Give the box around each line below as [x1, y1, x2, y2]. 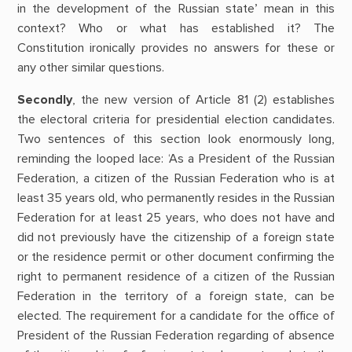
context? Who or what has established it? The [16, 20, 335, 36]
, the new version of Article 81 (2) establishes [71, 91, 335, 108]
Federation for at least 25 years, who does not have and [16, 209, 335, 225]
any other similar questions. [16, 59, 164, 75]
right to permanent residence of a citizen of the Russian [16, 268, 335, 284]
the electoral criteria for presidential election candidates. [16, 111, 335, 127]
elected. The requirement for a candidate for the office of [16, 307, 335, 324]
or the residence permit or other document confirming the [16, 248, 335, 265]
